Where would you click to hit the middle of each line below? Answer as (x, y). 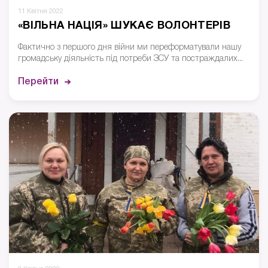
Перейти (38, 82)
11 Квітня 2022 (41, 11)
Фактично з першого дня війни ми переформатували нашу (130, 47)
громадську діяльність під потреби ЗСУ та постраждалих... (130, 59)
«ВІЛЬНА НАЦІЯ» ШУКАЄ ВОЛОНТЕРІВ (124, 26)
